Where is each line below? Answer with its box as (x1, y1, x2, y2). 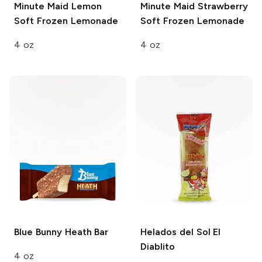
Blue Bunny (14, 226, 62, 237)
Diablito (140, 240, 175, 252)
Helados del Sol (140, 226, 211, 237)
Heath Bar (61, 226, 109, 237)
